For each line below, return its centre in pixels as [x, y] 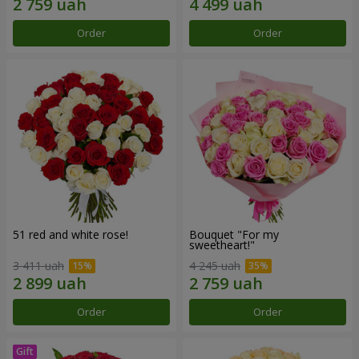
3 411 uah [38, 265]
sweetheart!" [222, 244]
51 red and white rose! [71, 234]
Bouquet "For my [234, 234]
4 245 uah [215, 265]
